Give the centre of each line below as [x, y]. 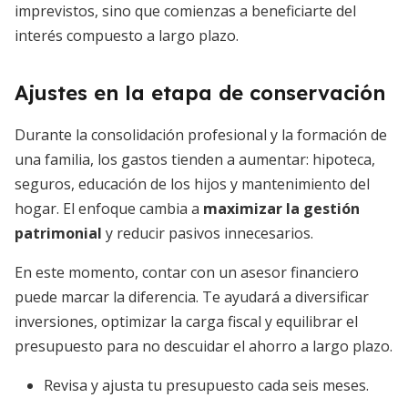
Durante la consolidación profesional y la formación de [201, 135]
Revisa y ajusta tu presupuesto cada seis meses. [206, 385]
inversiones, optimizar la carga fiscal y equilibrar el [186, 321]
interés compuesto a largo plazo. [127, 36]
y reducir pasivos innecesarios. [208, 233]
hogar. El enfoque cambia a [109, 209]
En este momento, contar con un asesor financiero [187, 272]
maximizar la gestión [281, 209]
